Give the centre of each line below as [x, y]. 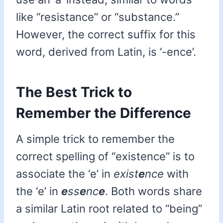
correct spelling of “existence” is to [105, 157]
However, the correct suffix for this [106, 35]
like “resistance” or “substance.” [98, 17]
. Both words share [154, 191]
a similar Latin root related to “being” [109, 209]
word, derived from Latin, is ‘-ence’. [106, 52]
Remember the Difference [104, 113]
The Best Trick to [74, 92]
